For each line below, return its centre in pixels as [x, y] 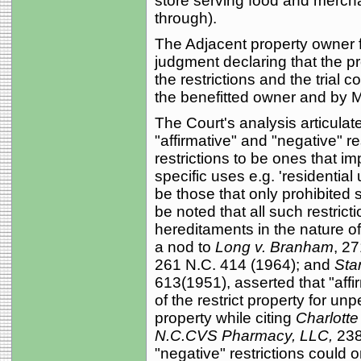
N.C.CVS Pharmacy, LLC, [243, 335]
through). [185, 18]
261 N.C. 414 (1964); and [244, 264]
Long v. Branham [274, 247]
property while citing [225, 317]
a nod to [185, 247]
